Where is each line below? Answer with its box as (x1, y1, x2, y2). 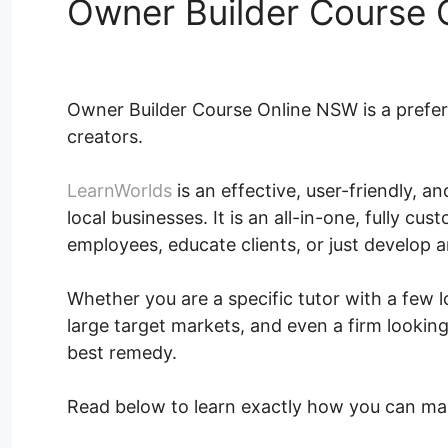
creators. (67, 126, 143, 148)
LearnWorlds (67, 180, 172, 202)
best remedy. (67, 342, 177, 364)
